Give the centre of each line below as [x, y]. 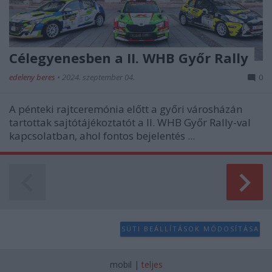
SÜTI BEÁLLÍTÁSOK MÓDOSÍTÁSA [190, 229]
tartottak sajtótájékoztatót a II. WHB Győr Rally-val [130, 122]
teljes [152, 264]
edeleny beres [33, 77]
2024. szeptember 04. [98, 77]
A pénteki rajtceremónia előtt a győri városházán [126, 109]
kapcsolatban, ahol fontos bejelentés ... [102, 135]
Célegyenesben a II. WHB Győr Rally [129, 57]
